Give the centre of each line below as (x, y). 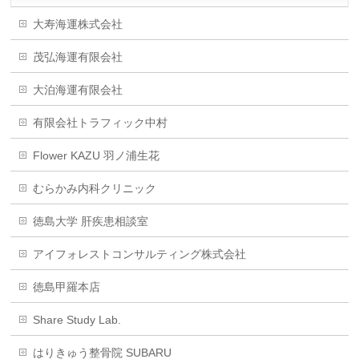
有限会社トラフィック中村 (101, 123)
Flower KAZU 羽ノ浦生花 (97, 156)
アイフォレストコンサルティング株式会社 (140, 254)
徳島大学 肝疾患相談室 (91, 222)
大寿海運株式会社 (78, 24)
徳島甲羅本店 (67, 287)
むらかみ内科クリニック (95, 189)
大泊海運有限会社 (78, 90)
